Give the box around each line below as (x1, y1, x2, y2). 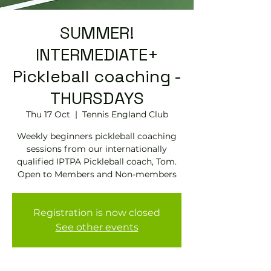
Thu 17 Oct (25, 109, 70, 120)
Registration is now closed (33, 207, 160, 218)
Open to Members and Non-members (17, 169, 177, 180)
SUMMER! (59, 22, 134, 44)
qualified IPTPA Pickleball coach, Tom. (17, 156, 177, 167)
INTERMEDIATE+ (35, 44, 158, 65)
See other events (55, 221, 139, 233)
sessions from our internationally (27, 143, 167, 154)
